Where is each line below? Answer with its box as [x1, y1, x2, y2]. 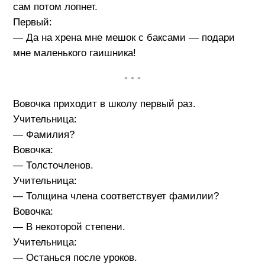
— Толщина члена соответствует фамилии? [12, 190, 219, 202]
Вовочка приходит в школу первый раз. [12, 98, 196, 110]
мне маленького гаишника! [12, 47, 136, 59]
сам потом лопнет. [12, 1, 98, 13]
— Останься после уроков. [12, 252, 137, 264]
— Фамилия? [12, 129, 75, 141]
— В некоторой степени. [12, 221, 125, 233]
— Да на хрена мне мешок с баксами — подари [12, 32, 235, 44]
